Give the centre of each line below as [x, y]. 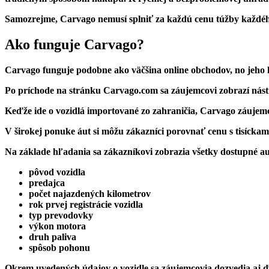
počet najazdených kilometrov [90, 193]
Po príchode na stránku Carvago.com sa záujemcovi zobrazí [128, 90]
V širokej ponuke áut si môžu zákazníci [86, 131]
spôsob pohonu [59, 247]
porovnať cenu [197, 131]
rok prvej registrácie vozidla [86, 204]
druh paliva [53, 237]
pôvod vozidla [57, 172]
